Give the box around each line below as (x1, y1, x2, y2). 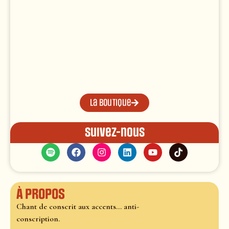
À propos (16, 186, 65, 203)
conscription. (16, 214, 60, 224)
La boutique (89, 97, 131, 109)
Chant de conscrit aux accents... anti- (16, 201, 139, 212)
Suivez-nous (84, 125, 145, 140)
